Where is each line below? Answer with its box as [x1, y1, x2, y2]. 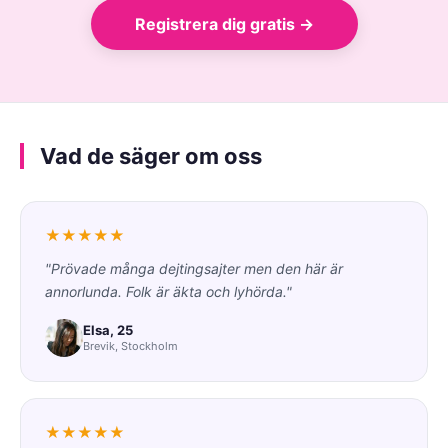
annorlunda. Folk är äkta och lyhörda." [45, 282, 292, 300]
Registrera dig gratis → [134, 13, 314, 34]
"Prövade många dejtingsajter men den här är [45, 259, 343, 277]
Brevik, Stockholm [83, 339, 178, 354]
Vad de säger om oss [40, 142, 262, 169]
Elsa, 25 [83, 322, 133, 339]
